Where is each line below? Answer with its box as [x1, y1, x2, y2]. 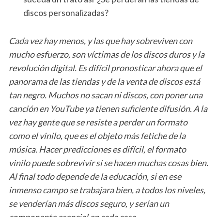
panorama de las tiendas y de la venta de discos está [8, 76, 200, 87]
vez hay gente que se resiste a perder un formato [8, 116, 187, 127]
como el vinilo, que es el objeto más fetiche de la [8, 130, 186, 141]
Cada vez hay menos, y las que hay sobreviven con [8, 35, 192, 46]
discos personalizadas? [23, 7, 108, 18]
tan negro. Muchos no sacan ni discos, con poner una [8, 89, 202, 100]
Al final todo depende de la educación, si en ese [8, 170, 181, 182]
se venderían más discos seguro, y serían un [8, 198, 169, 209]
